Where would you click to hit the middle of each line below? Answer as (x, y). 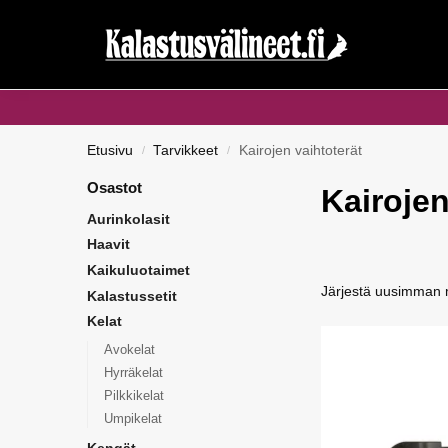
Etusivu (110, 150)
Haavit (108, 244)
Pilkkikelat (133, 396)
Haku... (64, 29)
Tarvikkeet (186, 150)
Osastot (114, 187)
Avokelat (129, 349)
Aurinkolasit (128, 218)
